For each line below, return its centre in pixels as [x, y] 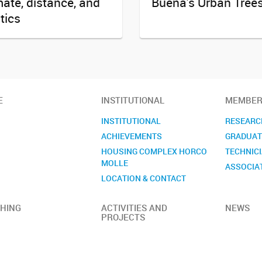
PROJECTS [123, 217]
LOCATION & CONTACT [144, 178]
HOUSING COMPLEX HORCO [154, 151]
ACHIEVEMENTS [132, 136]
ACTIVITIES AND [135, 207]
